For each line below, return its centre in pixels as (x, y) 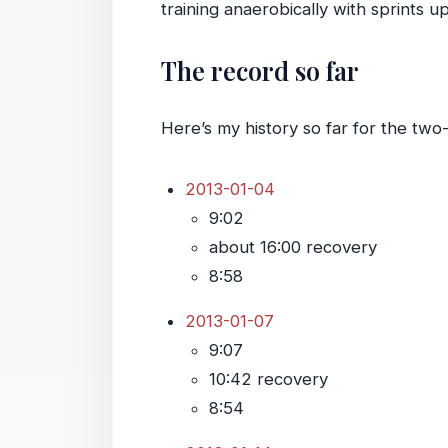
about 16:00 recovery (293, 247)
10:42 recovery (268, 379)
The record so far (260, 70)
